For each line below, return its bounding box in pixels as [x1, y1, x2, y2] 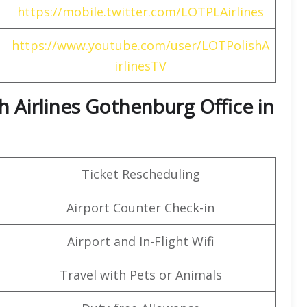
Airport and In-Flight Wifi [66, 232, 214, 249]
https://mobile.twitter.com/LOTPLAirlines [17, 3, 264, 20]
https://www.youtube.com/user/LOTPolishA [12, 36, 269, 53]
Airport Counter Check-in [66, 199, 214, 216]
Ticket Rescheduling [81, 165, 200, 182]
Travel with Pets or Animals [59, 266, 222, 283]
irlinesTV [114, 57, 167, 74]
